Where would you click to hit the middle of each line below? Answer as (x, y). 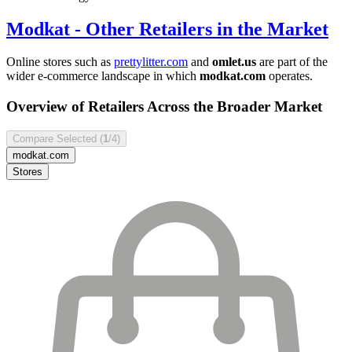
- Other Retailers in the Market (199, 29)
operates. (289, 76)
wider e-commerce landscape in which (103, 76)
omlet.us (234, 62)
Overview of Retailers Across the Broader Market (164, 107)
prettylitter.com (151, 62)
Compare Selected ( (58, 138)
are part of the (292, 62)
